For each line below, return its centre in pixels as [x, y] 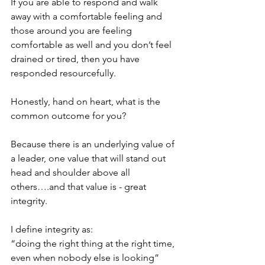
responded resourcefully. [63, 73]
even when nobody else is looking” [85, 258]
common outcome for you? [68, 116]
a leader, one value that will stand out [89, 159]
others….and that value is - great [80, 187]
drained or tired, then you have [76, 59]
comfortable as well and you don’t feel [92, 45]
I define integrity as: [53, 230]
